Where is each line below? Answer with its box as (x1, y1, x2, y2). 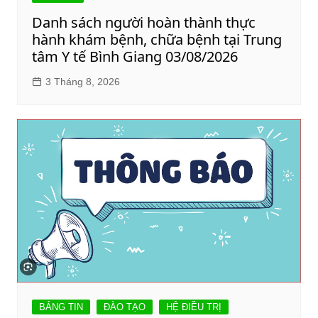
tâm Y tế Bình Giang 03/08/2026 (31, 47, 238, 67)
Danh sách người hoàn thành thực (31, 13, 256, 33)
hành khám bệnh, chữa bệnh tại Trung (31, 30, 282, 50)
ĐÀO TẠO (103, 302, 146, 313)
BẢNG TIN (38, 302, 83, 313)
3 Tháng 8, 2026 (45, 76, 120, 88)
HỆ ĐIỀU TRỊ (165, 302, 221, 313)
